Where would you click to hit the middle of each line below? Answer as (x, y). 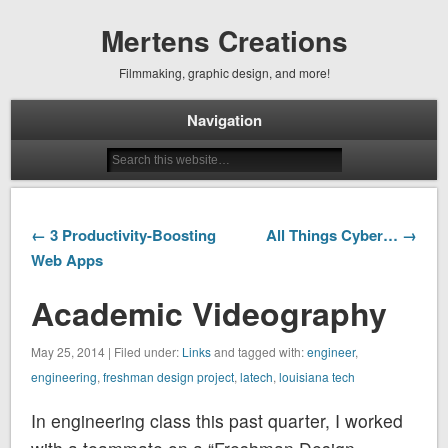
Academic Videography (209, 312)
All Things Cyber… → (341, 234)
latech (257, 376)
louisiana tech (317, 376)
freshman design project (169, 376)
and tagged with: (259, 351)
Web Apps (67, 259)
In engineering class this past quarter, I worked (217, 420)
